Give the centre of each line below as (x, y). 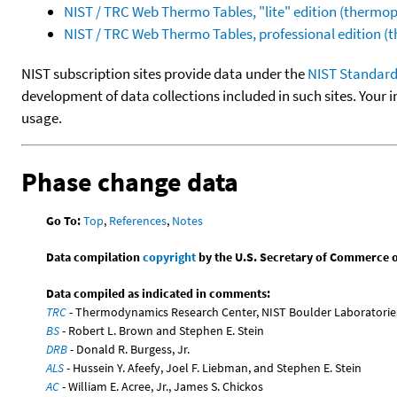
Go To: (64, 220)
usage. (42, 117)
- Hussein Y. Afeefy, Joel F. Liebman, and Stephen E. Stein (213, 367)
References (138, 220)
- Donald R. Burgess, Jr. (129, 349)
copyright (170, 257)
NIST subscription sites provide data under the (164, 73)
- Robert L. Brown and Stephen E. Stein (162, 330)
